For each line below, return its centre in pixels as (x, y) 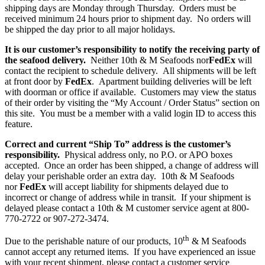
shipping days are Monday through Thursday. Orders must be (120, 8)
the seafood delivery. (45, 60)
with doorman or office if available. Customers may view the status (130, 92)
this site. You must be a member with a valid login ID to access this (130, 114)
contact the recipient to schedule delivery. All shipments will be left (130, 71)
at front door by (35, 82)
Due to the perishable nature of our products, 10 (94, 241)
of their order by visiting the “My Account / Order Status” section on (132, 103)
